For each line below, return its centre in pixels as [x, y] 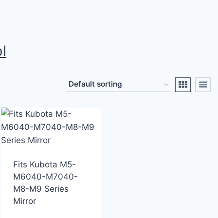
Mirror [24, 201]
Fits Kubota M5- [44, 164]
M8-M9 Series [41, 189]
